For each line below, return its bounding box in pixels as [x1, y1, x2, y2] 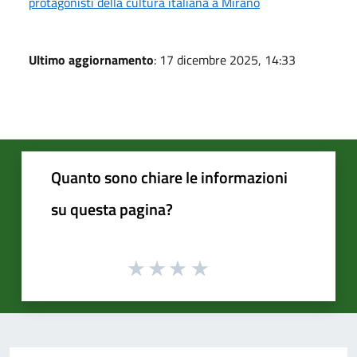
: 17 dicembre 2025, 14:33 [154, 50, 296, 70]
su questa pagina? [51, 197, 173, 222]
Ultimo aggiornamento [29, 50, 154, 70]
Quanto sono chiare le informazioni [51, 165, 288, 190]
